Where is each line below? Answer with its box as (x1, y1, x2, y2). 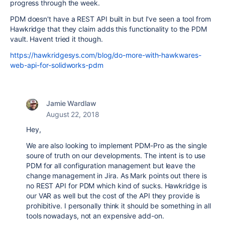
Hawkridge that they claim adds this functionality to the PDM (10, 25, 207, 33)
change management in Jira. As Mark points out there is (26, 171, 207, 180)
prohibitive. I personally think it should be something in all (26, 201, 211, 210)
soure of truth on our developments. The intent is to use (26, 151, 206, 160)
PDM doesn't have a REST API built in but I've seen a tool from (10, 15, 211, 23)
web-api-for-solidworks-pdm (10, 61, 103, 69)
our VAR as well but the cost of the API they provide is (26, 191, 200, 200)
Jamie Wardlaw (46, 99, 96, 107)
